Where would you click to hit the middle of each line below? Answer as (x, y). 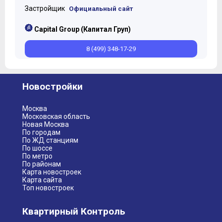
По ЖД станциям (50, 140)
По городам (41, 132)
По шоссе (37, 148)
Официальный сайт (101, 8)
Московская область (56, 116)
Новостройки (53, 86)
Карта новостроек (52, 172)
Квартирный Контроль (74, 211)
